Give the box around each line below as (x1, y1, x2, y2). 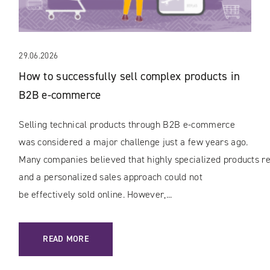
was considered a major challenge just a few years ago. (19, 135, 248, 148)
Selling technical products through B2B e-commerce (19, 118, 235, 131)
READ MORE (43, 233, 89, 245)
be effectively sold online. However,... (19, 187, 172, 201)
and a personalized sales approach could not (19, 170, 202, 183)
